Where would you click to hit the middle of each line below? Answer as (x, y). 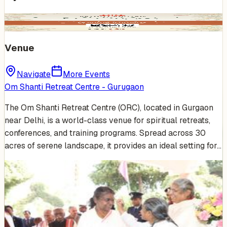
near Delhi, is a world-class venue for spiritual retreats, (107, 121)
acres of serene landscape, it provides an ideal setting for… (113, 146)
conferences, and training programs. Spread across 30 (105, 133)
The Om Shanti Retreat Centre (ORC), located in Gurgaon (109, 108)
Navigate (34, 74)
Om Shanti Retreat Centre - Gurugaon (74, 87)
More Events (86, 74)
